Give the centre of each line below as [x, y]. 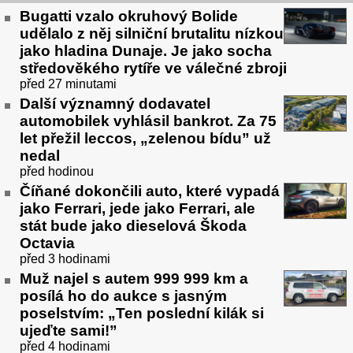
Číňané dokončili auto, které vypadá [150, 191]
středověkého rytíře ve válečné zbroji [153, 69]
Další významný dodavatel [115, 103]
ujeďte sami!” [69, 330]
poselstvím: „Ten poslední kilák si [142, 313]
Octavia [47, 243]
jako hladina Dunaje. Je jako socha [146, 51]
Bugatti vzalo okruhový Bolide [129, 17]
